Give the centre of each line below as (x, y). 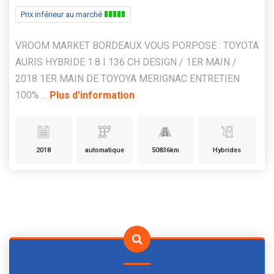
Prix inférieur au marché (62, 15)
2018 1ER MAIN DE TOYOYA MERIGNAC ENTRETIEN (128, 79)
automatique (104, 150)
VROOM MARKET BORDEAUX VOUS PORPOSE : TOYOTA (137, 46)
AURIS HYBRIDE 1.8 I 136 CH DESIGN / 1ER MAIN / (126, 62)
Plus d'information (92, 95)
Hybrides (227, 150)
